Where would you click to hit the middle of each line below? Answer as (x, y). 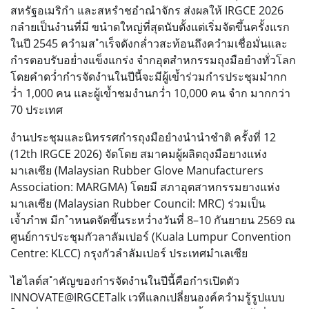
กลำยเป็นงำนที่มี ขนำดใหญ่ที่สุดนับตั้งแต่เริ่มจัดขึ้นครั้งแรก (150, 27)
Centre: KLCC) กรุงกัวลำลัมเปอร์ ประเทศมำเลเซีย (129, 253)
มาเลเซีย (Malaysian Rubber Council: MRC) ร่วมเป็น (138, 203)
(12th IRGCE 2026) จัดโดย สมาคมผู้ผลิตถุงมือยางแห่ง (139, 153)
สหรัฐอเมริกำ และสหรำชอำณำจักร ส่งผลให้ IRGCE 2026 (147, 10)
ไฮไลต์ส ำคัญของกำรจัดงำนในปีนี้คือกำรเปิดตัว (125, 280)
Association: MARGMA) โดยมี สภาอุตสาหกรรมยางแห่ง (145, 187)
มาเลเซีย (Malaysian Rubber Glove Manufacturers (137, 170)
